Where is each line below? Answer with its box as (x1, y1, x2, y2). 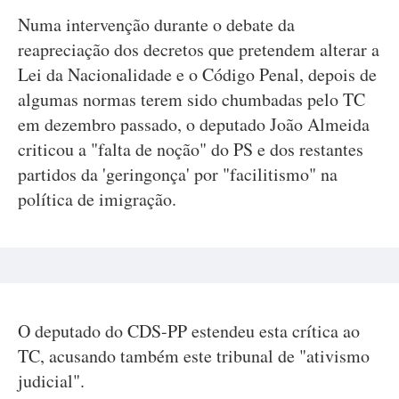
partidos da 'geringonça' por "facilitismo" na (18, 162, 338, 186)
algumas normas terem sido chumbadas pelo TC (18, 87, 365, 111)
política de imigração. (18, 187, 176, 211)
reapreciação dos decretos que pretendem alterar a (18, 37, 379, 61)
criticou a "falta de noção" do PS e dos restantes (18, 137, 363, 161)
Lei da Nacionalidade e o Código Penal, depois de (18, 62, 377, 86)
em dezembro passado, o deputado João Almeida (18, 112, 370, 136)
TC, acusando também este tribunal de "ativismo (18, 344, 370, 368)
